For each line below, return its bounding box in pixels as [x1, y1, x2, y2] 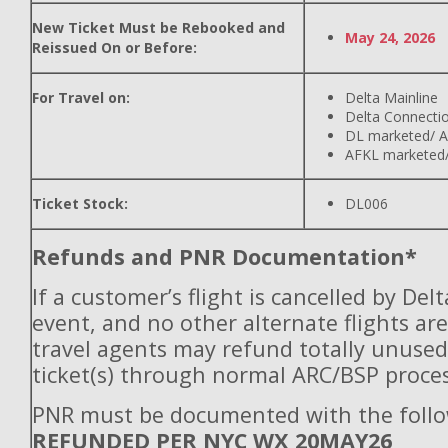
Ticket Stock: [32, 194, 128, 213]
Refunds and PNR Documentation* [32, 242, 417, 271]
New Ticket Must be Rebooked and [32, 18, 285, 37]
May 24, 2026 [345, 28, 435, 47]
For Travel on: [32, 88, 130, 107]
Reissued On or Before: [32, 38, 197, 57]
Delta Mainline [345, 88, 438, 107]
